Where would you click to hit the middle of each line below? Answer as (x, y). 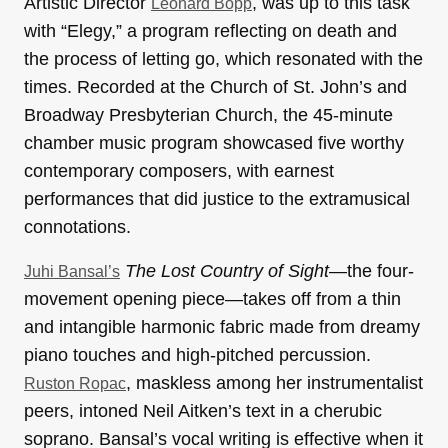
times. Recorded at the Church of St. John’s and (215, 87)
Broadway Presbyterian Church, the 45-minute (208, 115)
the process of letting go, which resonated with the (223, 59)
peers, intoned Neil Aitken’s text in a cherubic (203, 411)
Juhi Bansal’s (72, 272)
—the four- (371, 271)
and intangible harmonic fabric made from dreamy (222, 327)
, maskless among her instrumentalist (274, 383)
